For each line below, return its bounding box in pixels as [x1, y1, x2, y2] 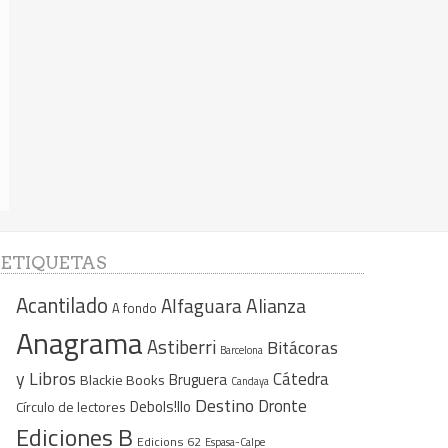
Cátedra [273, 366, 329, 392]
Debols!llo [130, 395, 191, 419]
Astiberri [147, 333, 216, 362]
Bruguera [169, 368, 227, 392]
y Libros [16, 365, 76, 393]
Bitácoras [267, 334, 338, 362]
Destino [195, 392, 254, 420]
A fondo [112, 298, 157, 319]
